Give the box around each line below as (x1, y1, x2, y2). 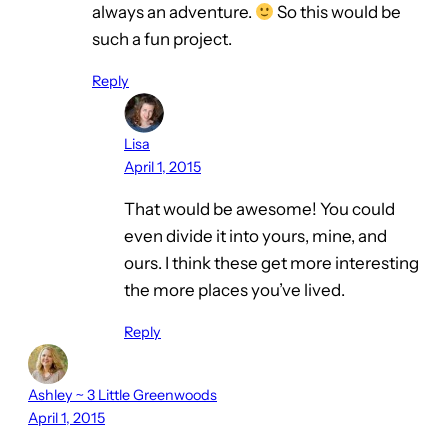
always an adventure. (92, 2, 255, 23)
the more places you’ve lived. (124, 280, 345, 301)
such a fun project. (92, 29, 232, 50)
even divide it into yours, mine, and (124, 226, 387, 247)
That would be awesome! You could (124, 199, 395, 220)
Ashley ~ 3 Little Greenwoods (28, 386, 217, 405)
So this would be (274, 2, 402, 23)
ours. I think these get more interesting (124, 253, 419, 274)
